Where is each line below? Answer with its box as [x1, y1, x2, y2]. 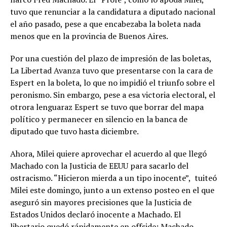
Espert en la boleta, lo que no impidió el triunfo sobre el [10, 77, 215, 89]
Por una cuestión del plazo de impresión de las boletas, [10, 53, 211, 64]
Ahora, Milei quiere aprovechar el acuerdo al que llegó [10, 148, 207, 160]
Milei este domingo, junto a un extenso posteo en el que [10, 184, 214, 196]
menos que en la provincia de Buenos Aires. [10, 30, 168, 42]
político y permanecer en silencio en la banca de [10, 113, 187, 125]
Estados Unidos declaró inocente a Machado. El [10, 209, 181, 220]
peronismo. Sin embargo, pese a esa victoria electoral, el [10, 89, 215, 101]
